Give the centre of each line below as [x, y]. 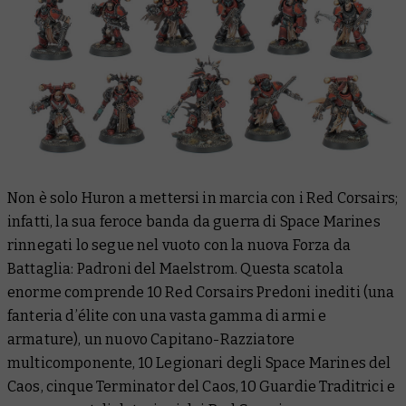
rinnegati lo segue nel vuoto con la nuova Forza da [179, 246]
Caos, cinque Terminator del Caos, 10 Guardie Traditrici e [202, 387]
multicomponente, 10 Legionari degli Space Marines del [199, 363]
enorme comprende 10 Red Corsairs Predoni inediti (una [201, 293]
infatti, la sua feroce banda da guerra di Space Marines [194, 222]
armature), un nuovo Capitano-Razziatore [151, 340]
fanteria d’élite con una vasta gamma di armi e [167, 316]
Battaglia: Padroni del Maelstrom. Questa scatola [175, 269]
